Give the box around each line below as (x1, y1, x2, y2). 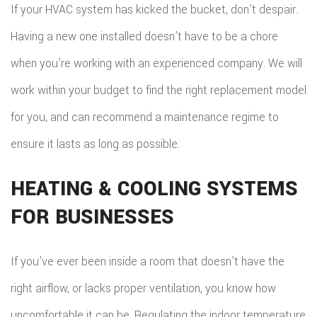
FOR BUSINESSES (11, 203, 174, 231)
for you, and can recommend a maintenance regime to (11, 109, 279, 125)
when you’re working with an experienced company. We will (11, 55, 302, 71)
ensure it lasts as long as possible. (11, 136, 180, 152)
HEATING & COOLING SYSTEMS (11, 175, 298, 203)
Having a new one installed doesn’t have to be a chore (11, 28, 278, 45)
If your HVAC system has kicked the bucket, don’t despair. (11, 1, 298, 18)
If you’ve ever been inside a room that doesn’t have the (11, 253, 284, 270)
